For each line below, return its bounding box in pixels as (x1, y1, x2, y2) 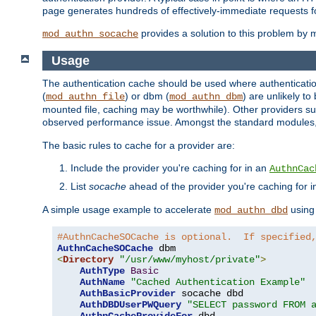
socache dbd (176, 288, 243, 300)
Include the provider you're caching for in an (71, 162, 269, 174)
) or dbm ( (125, 90, 169, 102)
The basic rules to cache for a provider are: (42, 140, 235, 152)
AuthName (80, 276, 125, 288)
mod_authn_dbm (169, 91, 243, 103)
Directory (63, 254, 114, 266)
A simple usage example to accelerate (42, 204, 214, 216)
